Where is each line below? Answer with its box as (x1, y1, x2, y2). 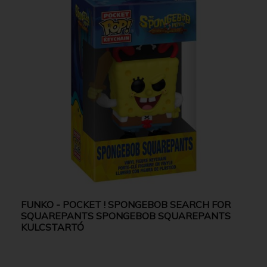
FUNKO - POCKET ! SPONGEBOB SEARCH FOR (21, 198, 231, 210)
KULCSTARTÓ (21, 221, 84, 233)
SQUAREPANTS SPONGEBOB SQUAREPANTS (21, 209, 231, 222)
